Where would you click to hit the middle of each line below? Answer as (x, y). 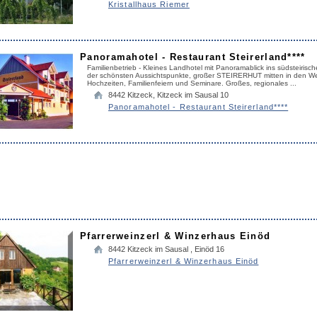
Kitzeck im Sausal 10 (193, 95)
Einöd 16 (209, 249)
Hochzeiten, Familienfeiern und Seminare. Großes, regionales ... (192, 83)
